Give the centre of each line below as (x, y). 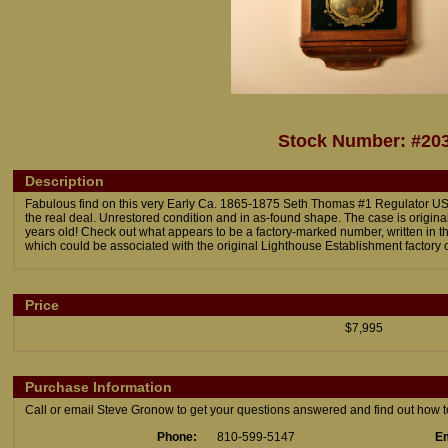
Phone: (177, 437)
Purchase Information (98, 387)
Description (64, 181)
